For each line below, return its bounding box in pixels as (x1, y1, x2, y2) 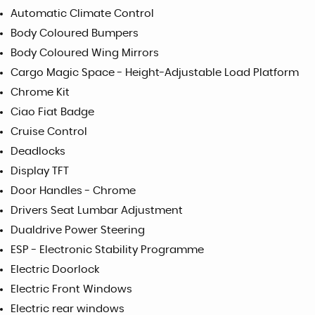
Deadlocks (11, 146, 65, 157)
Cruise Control (11, 127, 87, 137)
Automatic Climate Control (11, 8, 154, 19)
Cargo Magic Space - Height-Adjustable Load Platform (11, 67, 299, 78)
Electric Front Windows (11, 284, 132, 295)
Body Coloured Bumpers (11, 28, 139, 39)
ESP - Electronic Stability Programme (11, 245, 204, 255)
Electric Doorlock (11, 264, 99, 275)
